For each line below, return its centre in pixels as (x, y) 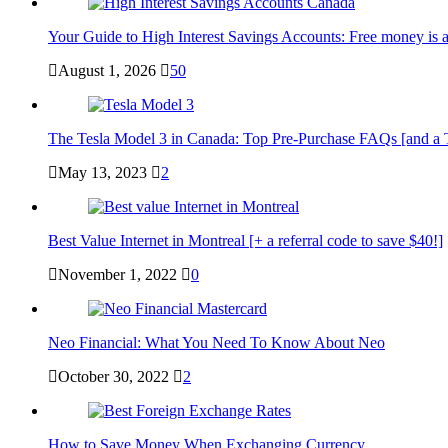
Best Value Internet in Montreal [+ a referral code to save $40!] (245, 241)
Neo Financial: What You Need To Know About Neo (216, 343)
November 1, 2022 (117, 275)
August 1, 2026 (107, 71)
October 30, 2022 (113, 377)
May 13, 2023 (102, 173)
